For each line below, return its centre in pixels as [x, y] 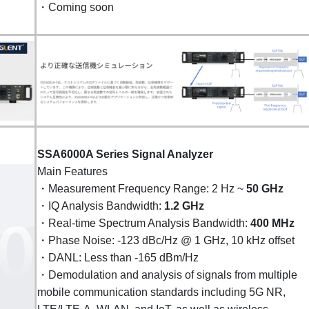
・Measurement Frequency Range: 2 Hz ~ [140, 188]
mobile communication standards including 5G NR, [161, 292]
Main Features [72, 171]
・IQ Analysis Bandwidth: [101, 206]
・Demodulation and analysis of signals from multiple [167, 275]
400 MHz [272, 223]
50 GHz [263, 188]
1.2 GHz [184, 206]
